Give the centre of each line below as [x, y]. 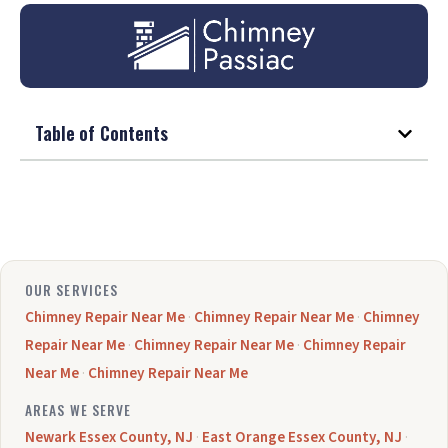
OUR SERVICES [72, 289]
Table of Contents [101, 133]
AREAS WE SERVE [78, 409]
